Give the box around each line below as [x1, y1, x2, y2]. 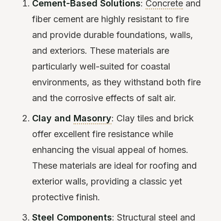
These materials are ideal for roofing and [32, 160, 197, 171]
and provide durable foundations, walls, [32, 30, 193, 40]
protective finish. [32, 192, 101, 203]
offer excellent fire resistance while [32, 129, 174, 140]
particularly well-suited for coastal [32, 61, 171, 72]
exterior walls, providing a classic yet [32, 176, 183, 187]
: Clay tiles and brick [111, 113, 194, 124]
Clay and [32, 113, 74, 124]
